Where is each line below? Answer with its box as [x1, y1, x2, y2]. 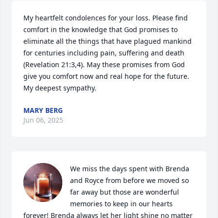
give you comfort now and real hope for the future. [23, 72, 189, 81]
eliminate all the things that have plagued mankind [23, 36, 192, 46]
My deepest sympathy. [23, 83, 96, 93]
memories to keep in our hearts [70, 199, 173, 209]
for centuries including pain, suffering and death [23, 48, 184, 58]
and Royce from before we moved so [70, 176, 189, 185]
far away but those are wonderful [70, 187, 179, 197]
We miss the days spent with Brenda [70, 164, 189, 174]
